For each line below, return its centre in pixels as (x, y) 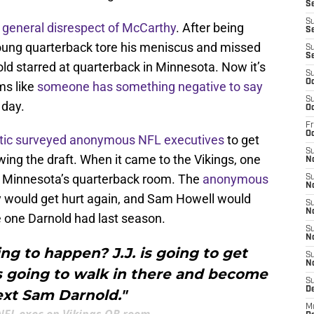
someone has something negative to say (150, 87)
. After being (210, 28)
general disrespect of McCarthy (89, 28)
